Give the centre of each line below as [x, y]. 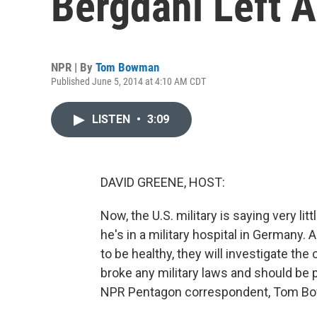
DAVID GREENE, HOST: [163, 182]
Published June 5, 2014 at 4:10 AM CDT [128, 81]
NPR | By [73, 67]
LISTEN [113, 119]
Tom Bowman [127, 67]
